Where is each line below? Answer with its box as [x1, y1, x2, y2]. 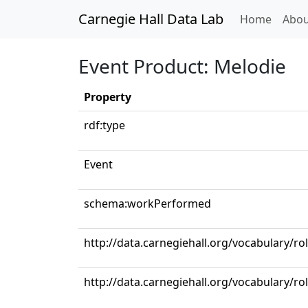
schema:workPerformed [84, 196, 211, 211]
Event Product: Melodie [78, 53, 286, 79]
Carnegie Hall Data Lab [78, 10, 223, 28]
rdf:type [84, 118, 125, 133]
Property [84, 89, 131, 104]
